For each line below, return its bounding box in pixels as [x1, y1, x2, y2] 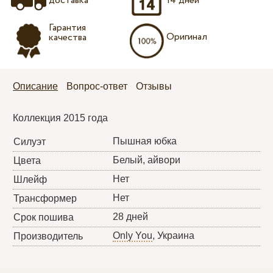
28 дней [113, 211, 149, 222]
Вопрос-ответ [66, 81, 128, 92]
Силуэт [13, 136, 46, 147]
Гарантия [48, 21, 86, 35]
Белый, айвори [113, 155, 181, 166]
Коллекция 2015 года [13, 113, 108, 124]
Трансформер [13, 193, 77, 204]
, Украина [152, 230, 195, 241]
